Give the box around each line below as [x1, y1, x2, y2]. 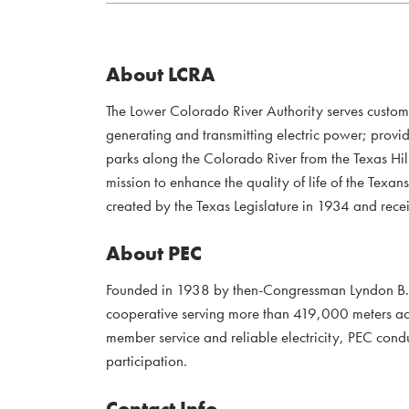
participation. [106, 351, 187, 372]
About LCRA [106, 61, 215, 89]
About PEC [106, 240, 202, 267]
